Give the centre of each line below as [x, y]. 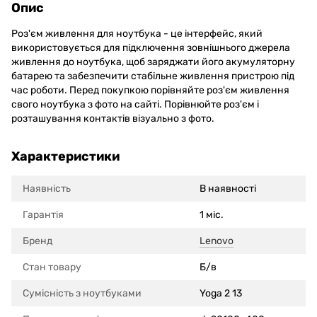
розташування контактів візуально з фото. [113, 119]
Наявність [47, 189]
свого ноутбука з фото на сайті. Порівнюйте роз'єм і [135, 105]
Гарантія [43, 215]
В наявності [228, 189]
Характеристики [65, 157]
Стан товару [52, 267]
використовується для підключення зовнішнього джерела [151, 48]
